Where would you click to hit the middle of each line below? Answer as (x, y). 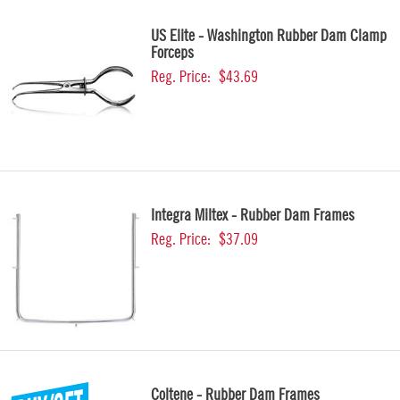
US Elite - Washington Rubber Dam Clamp (269, 36)
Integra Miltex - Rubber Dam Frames (253, 215)
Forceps (172, 53)
